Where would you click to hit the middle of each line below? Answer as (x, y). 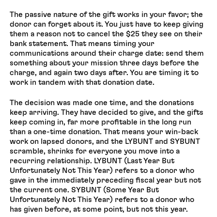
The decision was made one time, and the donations (102, 102)
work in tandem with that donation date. (82, 82)
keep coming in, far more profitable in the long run (101, 122)
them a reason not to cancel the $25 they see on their (106, 34)
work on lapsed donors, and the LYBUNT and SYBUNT (105, 141)
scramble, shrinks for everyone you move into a (95, 151)
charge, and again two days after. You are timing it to (104, 72)
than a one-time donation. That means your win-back (104, 132)
